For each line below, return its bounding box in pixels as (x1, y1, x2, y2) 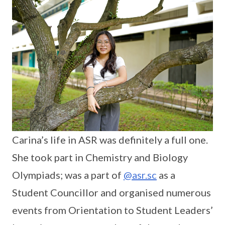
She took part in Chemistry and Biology (12, 151, 188, 164)
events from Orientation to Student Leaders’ (12, 204, 213, 216)
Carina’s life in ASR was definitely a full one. (12, 134, 208, 146)
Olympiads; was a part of (12, 169, 124, 181)
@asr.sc (124, 169, 157, 181)
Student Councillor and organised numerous (12, 186, 211, 199)
